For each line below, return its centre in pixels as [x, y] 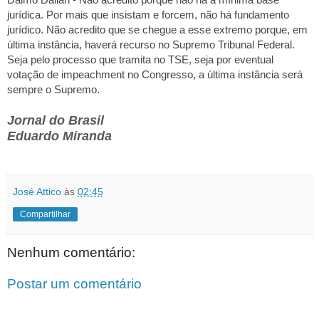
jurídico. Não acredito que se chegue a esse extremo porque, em [157, 30]
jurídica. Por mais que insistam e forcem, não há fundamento [148, 15]
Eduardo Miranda [59, 136]
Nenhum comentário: [71, 253]
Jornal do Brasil [56, 120]
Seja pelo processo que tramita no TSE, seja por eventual [140, 60]
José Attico [37, 192]
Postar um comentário [74, 284]
